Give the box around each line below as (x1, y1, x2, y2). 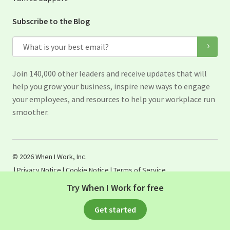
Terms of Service (113, 165, 166, 175)
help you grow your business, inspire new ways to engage (12, 81, 210, 92)
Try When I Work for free (66, 182, 164, 194)
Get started (94, 204, 136, 215)
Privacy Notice (17, 165, 61, 175)
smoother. (12, 107, 49, 118)
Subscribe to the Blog (12, 16, 90, 27)
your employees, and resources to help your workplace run (12, 94, 215, 105)
